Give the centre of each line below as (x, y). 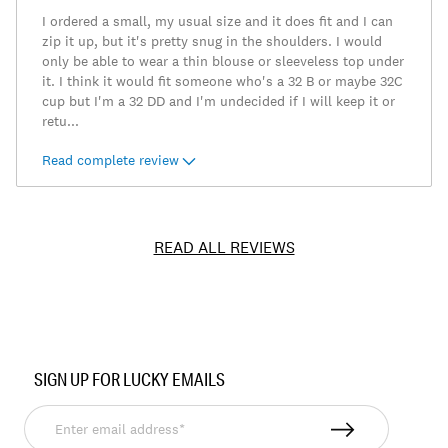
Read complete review (110, 160)
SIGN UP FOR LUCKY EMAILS (130, 379)
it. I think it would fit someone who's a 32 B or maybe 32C (222, 81)
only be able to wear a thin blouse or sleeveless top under (223, 61)
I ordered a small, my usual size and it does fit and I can (217, 21)
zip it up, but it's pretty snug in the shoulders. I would (212, 41)
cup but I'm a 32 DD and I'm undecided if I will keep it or (218, 101)
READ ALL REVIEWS (224, 247)
